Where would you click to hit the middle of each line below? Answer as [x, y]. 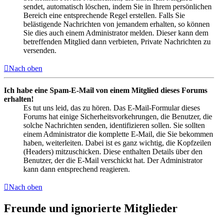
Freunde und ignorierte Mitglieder [91, 209]
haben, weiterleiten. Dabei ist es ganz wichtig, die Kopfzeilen [117, 143]
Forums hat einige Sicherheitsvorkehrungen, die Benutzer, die [118, 117]
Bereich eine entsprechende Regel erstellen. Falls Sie [104, 16]
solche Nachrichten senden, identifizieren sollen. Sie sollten [114, 126]
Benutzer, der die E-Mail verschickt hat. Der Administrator [113, 161]
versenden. [40, 51]
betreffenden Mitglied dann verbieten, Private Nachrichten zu [117, 42]
